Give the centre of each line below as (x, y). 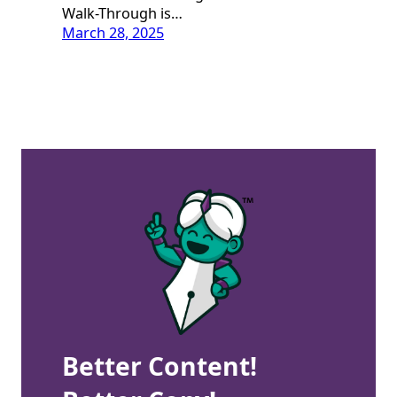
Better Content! (160, 366)
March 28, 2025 (113, 33)
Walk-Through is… (122, 14)
